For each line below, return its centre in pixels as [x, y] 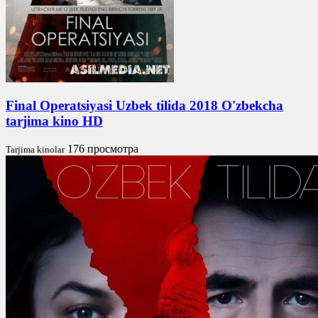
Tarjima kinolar [35, 150]
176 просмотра [103, 149]
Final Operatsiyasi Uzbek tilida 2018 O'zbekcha [144, 106]
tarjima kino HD [54, 121]
